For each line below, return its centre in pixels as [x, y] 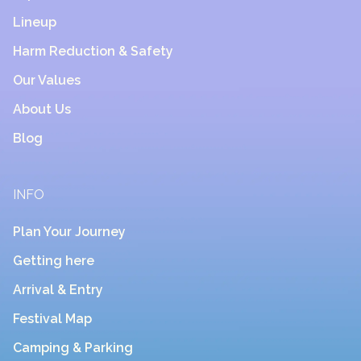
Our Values [47, 81]
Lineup [35, 23]
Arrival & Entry [58, 290]
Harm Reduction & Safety [93, 52]
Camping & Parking [73, 348]
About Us [42, 110]
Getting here [54, 261]
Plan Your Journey [69, 232]
